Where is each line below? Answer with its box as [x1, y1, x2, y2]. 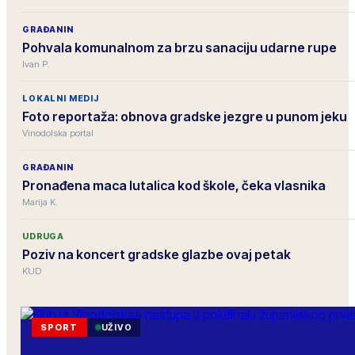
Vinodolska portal [22, 128, 94, 139]
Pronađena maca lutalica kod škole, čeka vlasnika [22, 177, 326, 193]
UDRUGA [22, 231, 65, 242]
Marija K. [22, 197, 58, 208]
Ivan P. [22, 59, 50, 70]
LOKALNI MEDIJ [22, 93, 99, 104]
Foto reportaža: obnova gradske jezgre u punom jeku [22, 109, 347, 124]
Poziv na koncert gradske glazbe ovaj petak [22, 246, 291, 262]
